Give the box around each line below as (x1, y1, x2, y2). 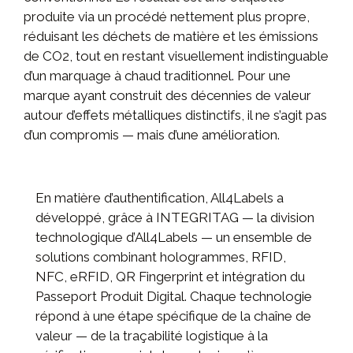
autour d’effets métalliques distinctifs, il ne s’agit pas (24, 106, 327, 123)
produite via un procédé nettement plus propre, (24, 8, 310, 24)
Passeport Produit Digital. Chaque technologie (35, 288, 312, 304)
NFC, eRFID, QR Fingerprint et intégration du (35, 268, 305, 284)
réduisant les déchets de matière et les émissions (24, 28, 318, 44)
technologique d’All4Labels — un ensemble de (35, 229, 312, 245)
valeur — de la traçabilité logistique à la (35, 327, 268, 344)
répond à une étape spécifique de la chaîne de (35, 307, 311, 324)
